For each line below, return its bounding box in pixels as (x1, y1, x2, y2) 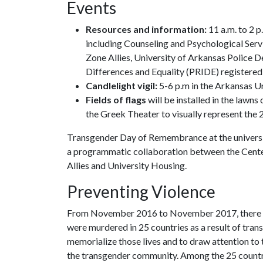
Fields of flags (86, 94, 146, 105)
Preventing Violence (67, 181, 215, 201)
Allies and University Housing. (67, 160, 187, 171)
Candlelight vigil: (86, 80, 157, 91)
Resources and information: (86, 23, 207, 35)
